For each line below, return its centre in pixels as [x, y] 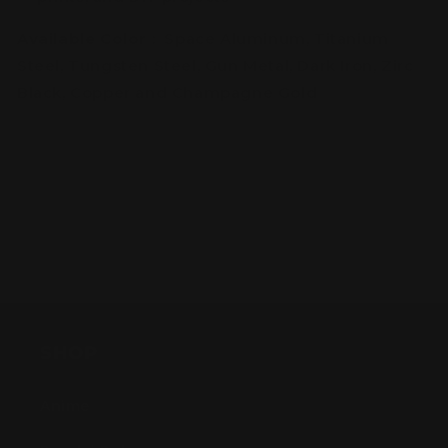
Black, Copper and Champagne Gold [167, 93]
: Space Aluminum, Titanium [270, 39]
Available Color [84, 39]
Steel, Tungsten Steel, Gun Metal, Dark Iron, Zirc [215, 66]
